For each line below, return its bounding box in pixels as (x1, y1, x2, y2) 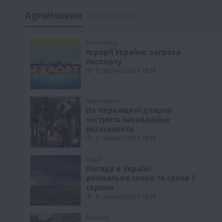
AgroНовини (25, 9, 82, 21)
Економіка (86, 39, 118, 47)
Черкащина (86, 98, 121, 105)
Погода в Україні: (86, 164, 154, 173)
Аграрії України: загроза (86, 47, 181, 57)
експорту (86, 56, 122, 66)
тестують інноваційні (86, 115, 170, 125)
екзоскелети (86, 124, 135, 134)
